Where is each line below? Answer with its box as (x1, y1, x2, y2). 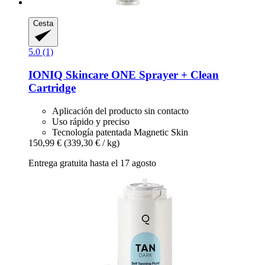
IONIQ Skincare (28, 68, 108, 81)
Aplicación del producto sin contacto (52, 105, 189, 116)
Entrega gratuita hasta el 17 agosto (28, 157, 156, 168)
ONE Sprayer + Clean (108, 68, 219, 81)
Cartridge (28, 81, 76, 94)
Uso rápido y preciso (52, 116, 130, 127)
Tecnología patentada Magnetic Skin (52, 127, 188, 137)
